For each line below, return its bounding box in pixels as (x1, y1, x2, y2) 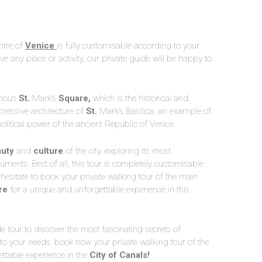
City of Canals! (89, 250, 150, 260)
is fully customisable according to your (57, 40, 199, 51)
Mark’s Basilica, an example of (97, 106, 211, 116)
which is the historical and (91, 93, 188, 104)
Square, (58, 93, 91, 104)
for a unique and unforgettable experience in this (8, 184, 189, 195)
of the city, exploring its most (63, 146, 171, 156)
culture (33, 146, 63, 156)
